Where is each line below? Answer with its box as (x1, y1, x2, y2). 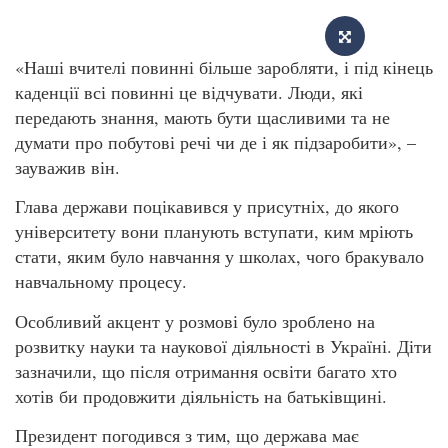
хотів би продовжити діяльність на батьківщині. (15, 383, 387, 408)
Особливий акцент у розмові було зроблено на (15, 308, 375, 333)
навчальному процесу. (15, 269, 193, 294)
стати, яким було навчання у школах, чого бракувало (15, 244, 424, 269)
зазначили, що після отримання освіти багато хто (15, 358, 397, 383)
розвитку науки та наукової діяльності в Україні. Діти (15, 333, 432, 358)
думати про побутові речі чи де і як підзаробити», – (15, 129, 416, 154)
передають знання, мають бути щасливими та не (15, 104, 390, 129)
